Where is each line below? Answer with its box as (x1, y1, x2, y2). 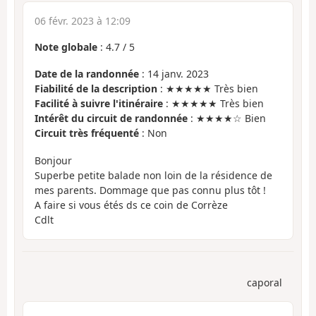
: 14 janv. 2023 (139, 67, 209, 81)
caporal (247, 276, 282, 290)
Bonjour (35, 153, 72, 167)
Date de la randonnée (35, 67, 139, 81)
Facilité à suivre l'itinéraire (35, 97, 163, 111)
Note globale (35, 39, 97, 54)
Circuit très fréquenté (35, 126, 139, 140)
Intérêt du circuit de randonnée (35, 111, 188, 126)
